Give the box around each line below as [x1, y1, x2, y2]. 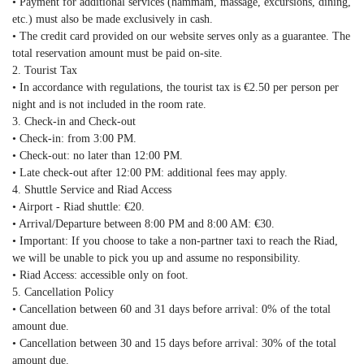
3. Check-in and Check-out [12, 115, 136, 128]
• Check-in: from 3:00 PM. [12, 132, 136, 145]
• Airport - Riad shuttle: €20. [12, 201, 145, 213]
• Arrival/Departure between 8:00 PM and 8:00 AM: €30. [12, 218, 275, 230]
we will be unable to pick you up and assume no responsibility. [12, 252, 301, 264]
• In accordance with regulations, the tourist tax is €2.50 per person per [12, 81, 339, 93]
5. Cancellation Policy [12, 286, 114, 298]
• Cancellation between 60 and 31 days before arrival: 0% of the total [12, 303, 331, 315]
